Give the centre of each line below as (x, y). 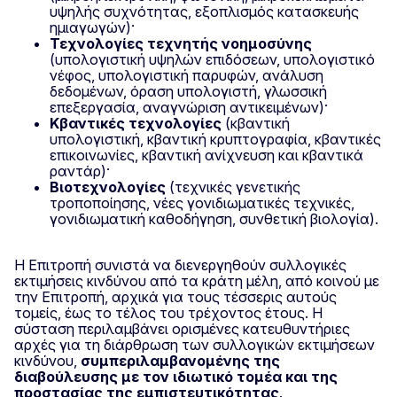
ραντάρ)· (80, 171)
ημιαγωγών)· (92, 27)
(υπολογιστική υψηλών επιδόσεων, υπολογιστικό (212, 59)
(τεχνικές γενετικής (235, 187)
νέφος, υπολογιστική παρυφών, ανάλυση (187, 75)
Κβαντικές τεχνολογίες (136, 123)
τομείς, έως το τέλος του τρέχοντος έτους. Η (168, 312)
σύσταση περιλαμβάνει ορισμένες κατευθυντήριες (182, 328)
